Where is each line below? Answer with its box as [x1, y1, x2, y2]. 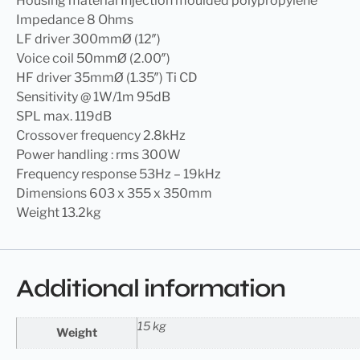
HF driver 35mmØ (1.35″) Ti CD [16, 69, 198, 85]
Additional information [16, 273, 285, 305]
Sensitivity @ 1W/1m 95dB [16, 88, 170, 104]
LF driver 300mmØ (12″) [16, 31, 161, 47]
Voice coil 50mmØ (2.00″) [16, 50, 170, 66]
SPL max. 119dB [16, 108, 112, 124]
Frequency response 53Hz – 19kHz [16, 166, 221, 182]
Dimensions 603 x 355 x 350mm [16, 185, 212, 201]
